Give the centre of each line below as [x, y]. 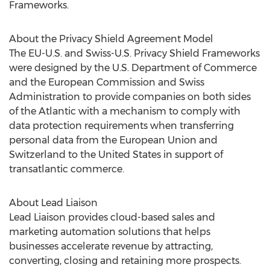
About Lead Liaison [53, 203]
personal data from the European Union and [113, 140]
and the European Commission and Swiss [107, 82]
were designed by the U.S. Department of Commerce [133, 68]
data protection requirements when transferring [121, 126]
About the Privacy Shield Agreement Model [111, 39]
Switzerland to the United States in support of [116, 155]
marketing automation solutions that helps [110, 232]
